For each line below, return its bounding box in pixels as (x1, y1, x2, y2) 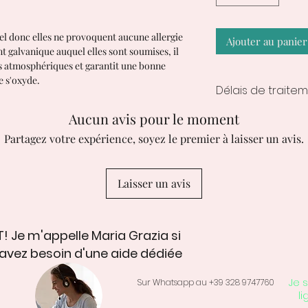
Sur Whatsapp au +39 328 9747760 (137, 276, 274, 288)
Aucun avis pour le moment (69, 109, 239, 128)
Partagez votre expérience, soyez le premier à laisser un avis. (4, 131, 304, 146)
